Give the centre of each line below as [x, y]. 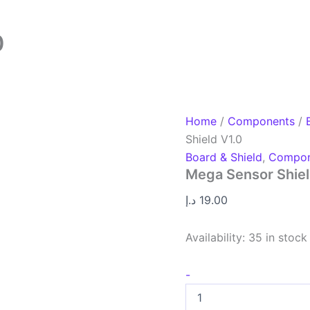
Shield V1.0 [214, 139]
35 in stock [278, 237]
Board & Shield [224, 157]
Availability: [216, 237]
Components [262, 121]
